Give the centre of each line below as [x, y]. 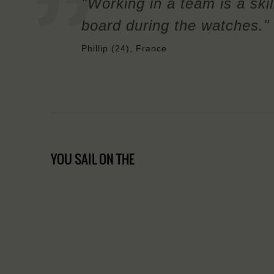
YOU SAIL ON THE [93, 159]
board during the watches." [176, 26]
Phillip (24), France [124, 49]
